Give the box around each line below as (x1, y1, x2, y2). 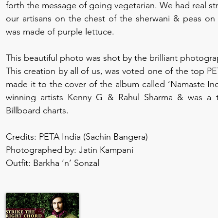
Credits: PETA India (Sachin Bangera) (6, 131, 150, 142)
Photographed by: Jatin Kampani (6, 145, 133, 155)
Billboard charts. (6, 105, 71, 116)
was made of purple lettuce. (6, 26, 114, 37)
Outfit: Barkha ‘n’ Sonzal (6, 158, 99, 168)
